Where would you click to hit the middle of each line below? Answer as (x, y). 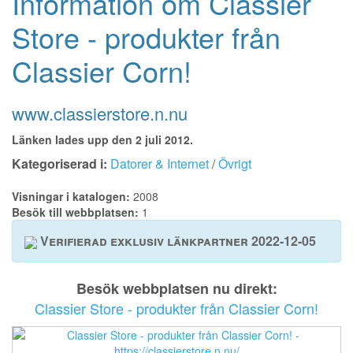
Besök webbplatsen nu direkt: (176, 289)
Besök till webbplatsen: (77, 212)
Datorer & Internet (160, 164)
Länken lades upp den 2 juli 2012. (102, 140)
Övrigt (235, 164)
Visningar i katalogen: (71, 197)
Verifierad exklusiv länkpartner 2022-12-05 (176, 241)
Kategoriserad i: (59, 164)
